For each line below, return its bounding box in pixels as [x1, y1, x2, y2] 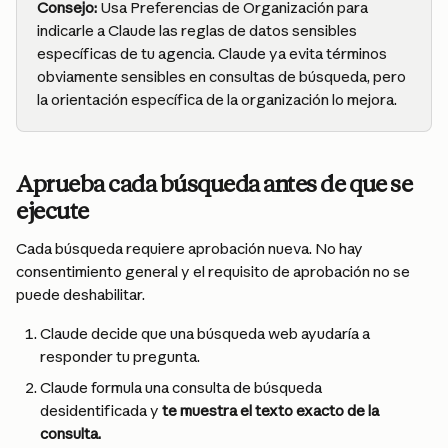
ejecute [16, 197, 89, 225]
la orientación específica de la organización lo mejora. [37, 90, 397, 109]
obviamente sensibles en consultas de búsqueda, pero [37, 67, 409, 86]
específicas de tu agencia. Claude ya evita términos [37, 44, 390, 63]
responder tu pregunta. [40, 347, 200, 366]
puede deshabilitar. [16, 285, 145, 304]
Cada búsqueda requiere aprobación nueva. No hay [16, 239, 366, 258]
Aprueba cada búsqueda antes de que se [16, 170, 416, 198]
